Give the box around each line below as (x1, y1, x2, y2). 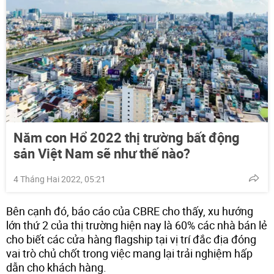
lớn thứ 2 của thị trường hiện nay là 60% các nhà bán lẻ (6, 217, 267, 232)
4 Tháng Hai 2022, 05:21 (13, 172, 106, 185)
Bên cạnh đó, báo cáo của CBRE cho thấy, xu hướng (6, 203, 253, 218)
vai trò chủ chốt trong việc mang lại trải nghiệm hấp (6, 245, 253, 261)
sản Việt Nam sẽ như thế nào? (13, 144, 190, 162)
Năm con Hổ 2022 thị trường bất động (13, 128, 240, 146)
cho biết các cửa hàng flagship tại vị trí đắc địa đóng (6, 231, 256, 246)
